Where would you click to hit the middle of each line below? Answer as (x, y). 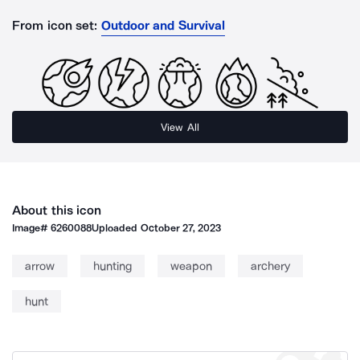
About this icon (57, 210)
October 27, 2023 (181, 228)
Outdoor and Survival (163, 25)
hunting (112, 266)
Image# (32, 228)
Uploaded (116, 228)
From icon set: (55, 25)
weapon (191, 266)
